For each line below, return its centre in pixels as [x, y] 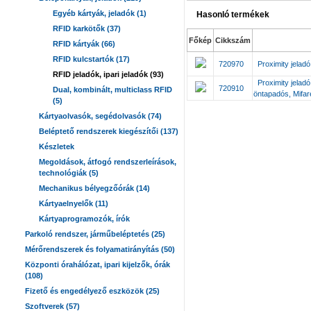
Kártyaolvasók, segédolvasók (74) [100, 116]
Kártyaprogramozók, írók [84, 219]
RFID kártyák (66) [84, 44]
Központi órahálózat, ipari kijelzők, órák [98, 264]
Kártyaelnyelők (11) [74, 203]
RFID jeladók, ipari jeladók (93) [108, 74]
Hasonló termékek [233, 15]
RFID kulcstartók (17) [91, 59]
